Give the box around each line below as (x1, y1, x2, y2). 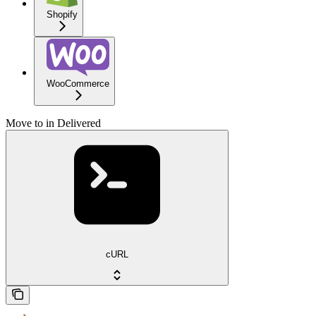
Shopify (47, 8, 78, 20)
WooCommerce (47, 78, 109, 89)
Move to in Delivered (6, 116, 101, 129)
